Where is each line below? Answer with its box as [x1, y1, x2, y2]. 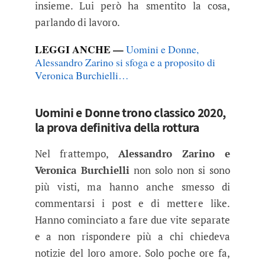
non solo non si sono [130, 163, 231, 177]
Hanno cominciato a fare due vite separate [34, 212, 231, 227]
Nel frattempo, [34, 146, 118, 160]
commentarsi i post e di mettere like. [34, 196, 231, 210]
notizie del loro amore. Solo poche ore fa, [34, 245, 231, 260]
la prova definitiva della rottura [34, 118, 199, 135]
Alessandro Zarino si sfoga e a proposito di [34, 54, 215, 69]
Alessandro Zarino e [118, 146, 231, 160]
